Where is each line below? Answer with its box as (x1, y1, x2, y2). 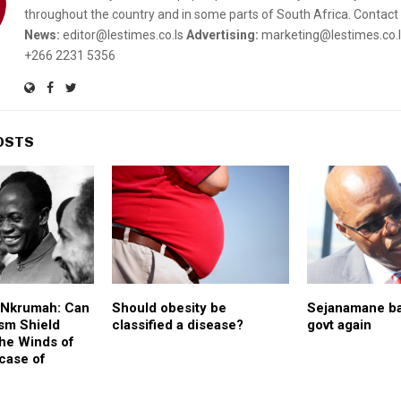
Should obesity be (111, 300, 226, 317)
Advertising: (186, 28, 259, 43)
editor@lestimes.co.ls (60, 28, 186, 43)
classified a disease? (111, 317, 243, 334)
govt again (306, 317, 371, 334)
